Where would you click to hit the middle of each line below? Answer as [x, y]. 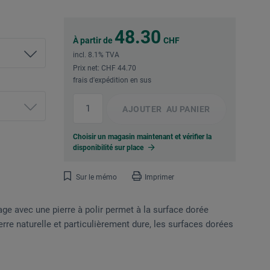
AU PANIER [187, 109]
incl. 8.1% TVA [96, 55]
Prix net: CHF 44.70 [105, 68]
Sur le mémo [96, 177]
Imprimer [159, 177]
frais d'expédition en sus [112, 80]
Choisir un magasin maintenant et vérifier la [142, 137]
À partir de [94, 41]
